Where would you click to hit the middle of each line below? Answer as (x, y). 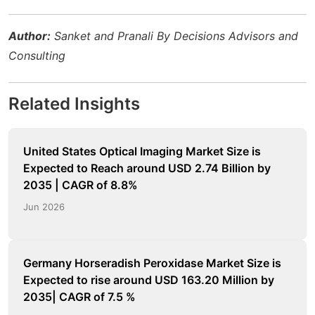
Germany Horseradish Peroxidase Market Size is (152, 263)
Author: (30, 36)
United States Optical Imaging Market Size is (142, 151)
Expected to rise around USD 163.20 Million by (149, 279)
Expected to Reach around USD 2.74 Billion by (147, 168)
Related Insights (74, 103)
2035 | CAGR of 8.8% (81, 185)
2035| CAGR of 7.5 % (79, 296)
